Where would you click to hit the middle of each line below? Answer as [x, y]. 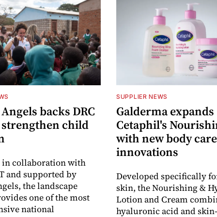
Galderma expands [165, 111]
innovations [147, 152]
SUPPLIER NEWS [142, 97]
